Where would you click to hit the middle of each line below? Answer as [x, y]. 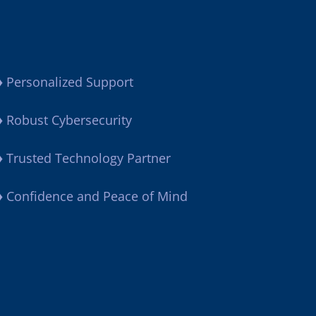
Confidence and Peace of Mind [95, 196]
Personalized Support [68, 81]
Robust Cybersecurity [69, 120]
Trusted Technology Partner [88, 158]
